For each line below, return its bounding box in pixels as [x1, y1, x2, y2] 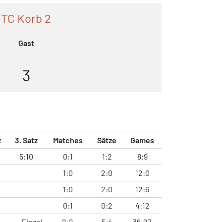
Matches [53, 135, 83, 145]
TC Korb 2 [1, 10, 51, 25]
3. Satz [15, 135, 38, 145]
